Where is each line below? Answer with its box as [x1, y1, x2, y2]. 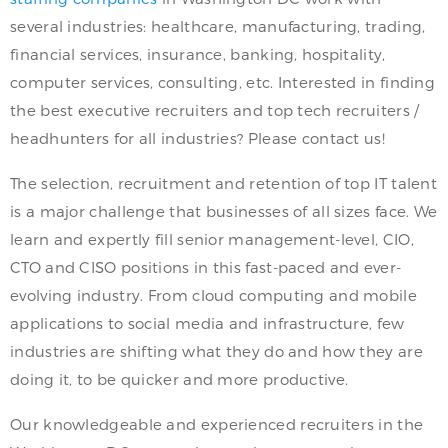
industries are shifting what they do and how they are [10, 342, 423, 361]
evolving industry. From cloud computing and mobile [10, 286, 417, 305]
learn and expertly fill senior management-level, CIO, [10, 230, 414, 249]
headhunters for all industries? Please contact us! [10, 129, 385, 148]
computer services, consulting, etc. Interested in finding [10, 73, 436, 92]
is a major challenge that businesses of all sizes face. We [10, 202, 438, 221]
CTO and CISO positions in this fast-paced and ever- [10, 258, 402, 277]
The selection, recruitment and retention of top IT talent [10, 174, 438, 193]
